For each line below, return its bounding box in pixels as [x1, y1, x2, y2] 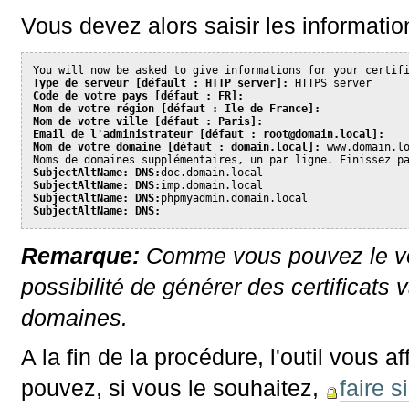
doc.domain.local [161, 165, 264, 179]
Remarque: [21, 243, 147, 269]
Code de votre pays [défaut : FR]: [33, 89, 245, 102]
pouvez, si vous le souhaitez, [21, 375, 326, 402]
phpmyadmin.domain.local [161, 191, 309, 204]
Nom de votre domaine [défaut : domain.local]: [33, 140, 321, 153]
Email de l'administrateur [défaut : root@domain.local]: [33, 127, 385, 141]
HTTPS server [288, 76, 372, 89]
